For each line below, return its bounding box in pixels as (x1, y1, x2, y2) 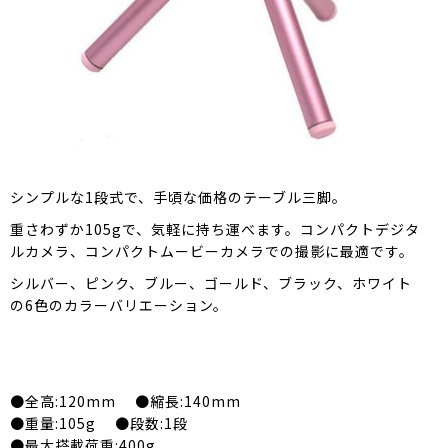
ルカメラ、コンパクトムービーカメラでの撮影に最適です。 (10, 240, 414, 261)
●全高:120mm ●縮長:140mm (10, 390, 241, 411)
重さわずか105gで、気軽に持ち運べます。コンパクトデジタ (10, 218, 420, 239)
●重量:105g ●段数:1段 (10, 412, 188, 433)
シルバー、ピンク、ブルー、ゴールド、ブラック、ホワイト (10, 272, 412, 293)
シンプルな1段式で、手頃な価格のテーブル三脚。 (10, 186, 347, 207)
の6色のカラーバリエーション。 (10, 294, 228, 315)
